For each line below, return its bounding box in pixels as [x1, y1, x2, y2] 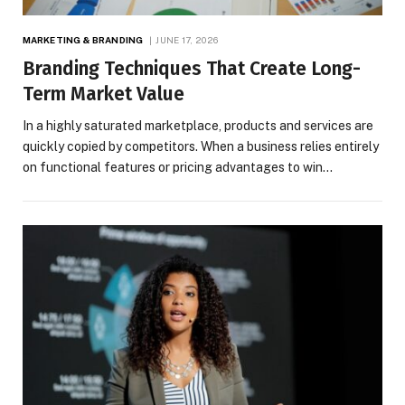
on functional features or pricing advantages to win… [23, 159, 333, 174]
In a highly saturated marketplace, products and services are [23, 118, 373, 133]
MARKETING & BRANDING [23, 33, 143, 45]
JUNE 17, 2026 [155, 33, 219, 45]
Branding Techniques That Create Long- [23, 56, 361, 80]
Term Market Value [23, 81, 184, 106]
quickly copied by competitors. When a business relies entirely [23, 138, 379, 154]
